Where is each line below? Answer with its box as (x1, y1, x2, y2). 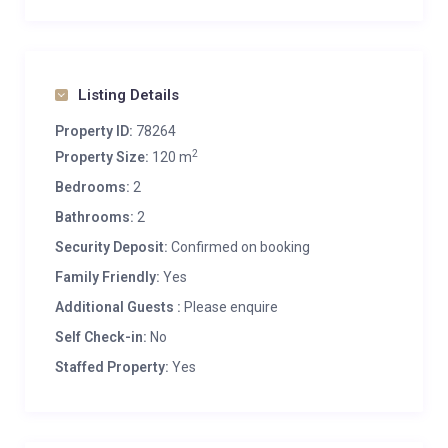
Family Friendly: (55, 269, 160, 285)
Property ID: (55, 123, 133, 139)
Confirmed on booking (168, 239, 310, 255)
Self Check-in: (55, 329, 147, 345)
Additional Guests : (55, 299, 181, 315)
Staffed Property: (55, 359, 169, 375)
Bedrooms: (55, 179, 130, 195)
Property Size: (55, 149, 149, 165)
